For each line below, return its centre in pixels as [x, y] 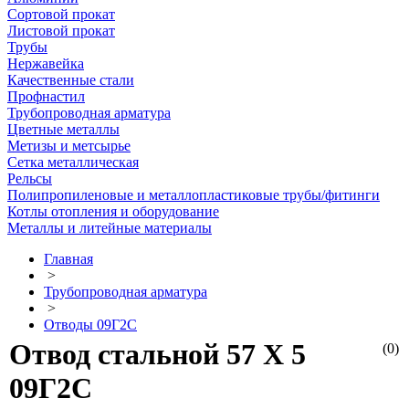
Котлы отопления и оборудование [113, 211]
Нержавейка [46, 63]
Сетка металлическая [73, 162]
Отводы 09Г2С [90, 325]
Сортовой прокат [61, 14]
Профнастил [46, 96]
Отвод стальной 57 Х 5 [157, 355]
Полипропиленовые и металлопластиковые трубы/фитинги [194, 195]
